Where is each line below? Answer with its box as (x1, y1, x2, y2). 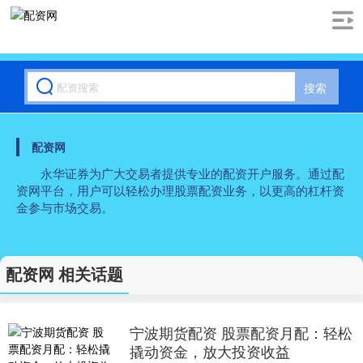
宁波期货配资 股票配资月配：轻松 (129, 322, 352, 343)
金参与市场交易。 (16, 199, 113, 216)
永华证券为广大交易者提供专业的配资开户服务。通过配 (41, 164, 344, 181)
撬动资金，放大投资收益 (129, 340, 290, 361)
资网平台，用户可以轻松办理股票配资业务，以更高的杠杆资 (16, 181, 344, 199)
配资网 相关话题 (6, 263, 123, 285)
